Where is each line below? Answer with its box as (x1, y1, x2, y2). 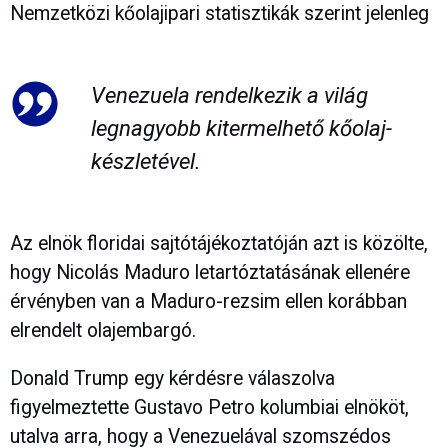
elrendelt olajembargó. (10, 318, 196, 342)
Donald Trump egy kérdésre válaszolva (10, 366, 335, 390)
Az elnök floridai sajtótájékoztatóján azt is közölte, (10, 231, 428, 255)
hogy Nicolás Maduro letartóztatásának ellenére (10, 260, 410, 284)
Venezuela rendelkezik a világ (90, 81, 368, 108)
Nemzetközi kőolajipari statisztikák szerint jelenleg (10, 2, 429, 26)
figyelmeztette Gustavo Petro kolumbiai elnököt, (10, 395, 409, 419)
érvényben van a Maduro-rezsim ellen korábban (10, 289, 407, 313)
